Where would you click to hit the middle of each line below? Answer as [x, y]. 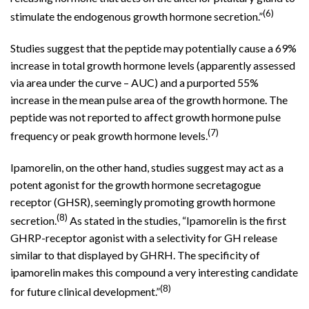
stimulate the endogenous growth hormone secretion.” [137, 17]
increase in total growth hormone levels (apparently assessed [153, 65]
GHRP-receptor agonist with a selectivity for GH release [144, 238]
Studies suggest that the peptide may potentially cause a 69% [153, 48]
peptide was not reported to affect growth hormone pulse [146, 117]
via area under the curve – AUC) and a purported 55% [134, 82]
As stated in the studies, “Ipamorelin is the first [177, 221]
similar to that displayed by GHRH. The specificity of [135, 255]
